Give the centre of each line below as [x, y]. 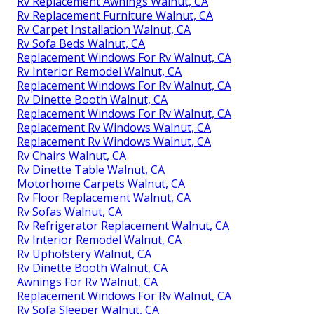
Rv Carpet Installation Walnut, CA [104, 29]
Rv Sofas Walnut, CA [69, 211]
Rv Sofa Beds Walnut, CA [81, 43]
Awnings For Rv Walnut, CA [87, 281]
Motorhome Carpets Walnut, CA [101, 183]
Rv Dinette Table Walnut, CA [91, 169]
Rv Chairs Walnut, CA [71, 155]
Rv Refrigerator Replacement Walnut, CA [123, 225]
